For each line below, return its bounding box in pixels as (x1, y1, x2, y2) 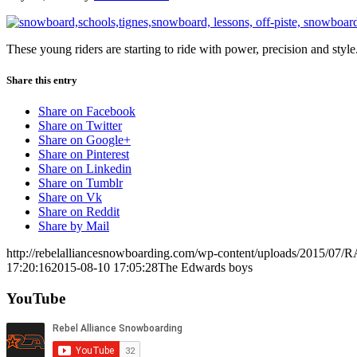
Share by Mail (38, 219, 109, 233)
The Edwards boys (158, 261, 253, 275)
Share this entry (6, 73, 77, 86)
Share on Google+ (38, 133, 131, 147)
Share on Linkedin (38, 162, 131, 176)
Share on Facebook (38, 104, 135, 119)
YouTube (6, 289, 65, 307)
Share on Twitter (38, 119, 122, 133)
